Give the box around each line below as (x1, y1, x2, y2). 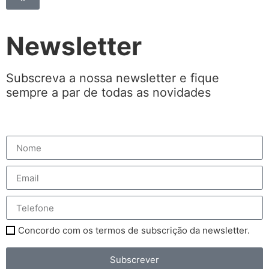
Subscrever (110, 253, 159, 265)
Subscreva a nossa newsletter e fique (6, 71, 219, 86)
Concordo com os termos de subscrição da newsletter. (18, 225, 250, 237)
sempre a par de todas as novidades (6, 85, 211, 100)
